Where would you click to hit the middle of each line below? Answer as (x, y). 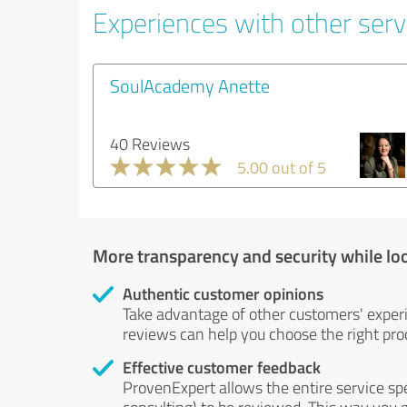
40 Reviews (150, 144)
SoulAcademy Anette (190, 85)
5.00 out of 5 (282, 167)
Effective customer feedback (222, 367)
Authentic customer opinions (223, 293)
